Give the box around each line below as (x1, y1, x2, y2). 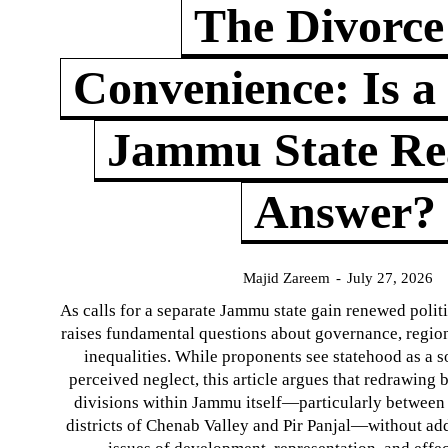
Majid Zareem (243, 270, 330, 287)
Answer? (253, 185, 436, 239)
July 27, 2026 (347, 270, 433, 287)
